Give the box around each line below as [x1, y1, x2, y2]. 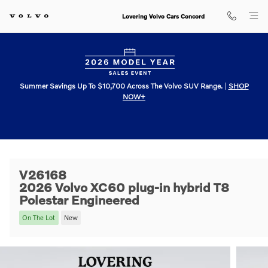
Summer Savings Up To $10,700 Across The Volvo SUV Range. [19, 81, 223, 90]
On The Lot [22, 213, 56, 222]
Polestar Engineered [19, 192, 139, 207]
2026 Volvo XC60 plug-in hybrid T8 [19, 179, 229, 194]
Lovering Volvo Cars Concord [122, 13, 205, 20]
